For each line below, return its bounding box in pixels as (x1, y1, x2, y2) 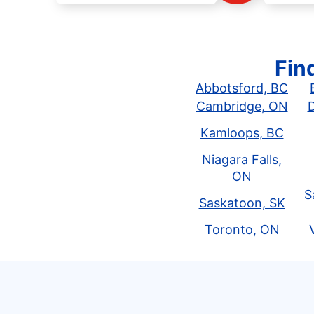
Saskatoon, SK (198, 196, 285, 210)
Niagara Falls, (202, 152, 282, 167)
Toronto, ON (204, 222, 280, 237)
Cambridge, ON (196, 99, 288, 114)
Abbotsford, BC (196, 81, 288, 95)
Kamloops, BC (200, 125, 284, 140)
